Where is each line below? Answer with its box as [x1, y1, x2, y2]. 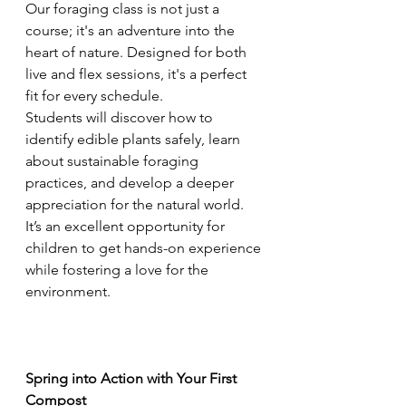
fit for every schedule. [25, 87, 167, 104]
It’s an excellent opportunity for [25, 217, 228, 235]
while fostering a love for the [25, 261, 212, 278]
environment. [25, 283, 111, 300]
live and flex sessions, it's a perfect [25, 65, 250, 82]
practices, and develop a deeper [25, 174, 237, 191]
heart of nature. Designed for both [25, 43, 250, 61]
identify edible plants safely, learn [25, 130, 244, 148]
